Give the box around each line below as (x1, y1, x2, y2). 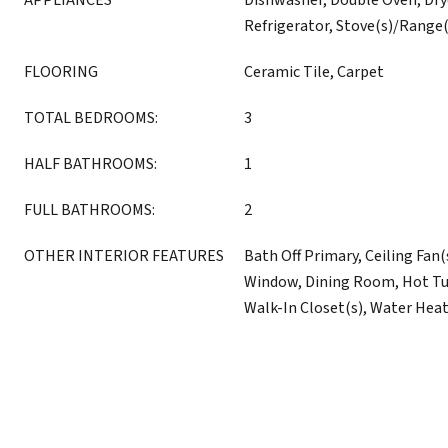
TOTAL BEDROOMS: (24, 107, 158, 129)
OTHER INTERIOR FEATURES (24, 245, 224, 267)
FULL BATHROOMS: (24, 199, 155, 221)
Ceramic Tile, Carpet (244, 61, 384, 83)
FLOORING (24, 61, 98, 83)
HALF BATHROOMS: (24, 153, 157, 175)
